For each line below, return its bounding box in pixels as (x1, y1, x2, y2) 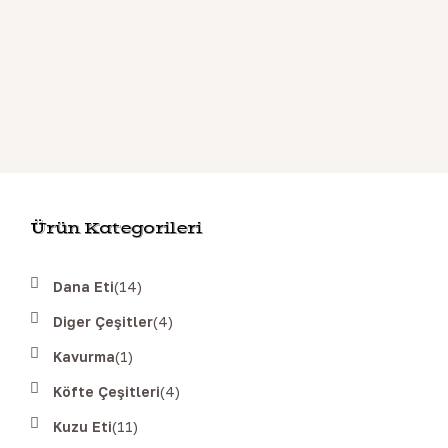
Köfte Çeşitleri (53, 383, 160, 400)
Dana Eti (53, 278, 114, 295)
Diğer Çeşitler (53, 313, 153, 330)
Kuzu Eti (53, 418, 112, 435)
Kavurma (53, 348, 115, 365)
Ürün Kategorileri (30, 218, 202, 238)
